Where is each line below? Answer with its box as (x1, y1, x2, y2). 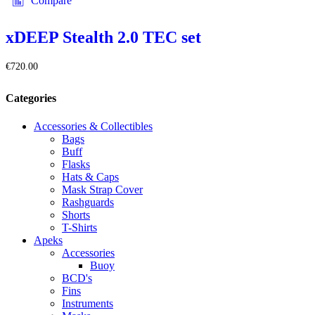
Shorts (62, 208, 90, 221)
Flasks (62, 157, 90, 170)
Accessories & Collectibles (34, 120, 153, 132)
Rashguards (62, 195, 114, 208)
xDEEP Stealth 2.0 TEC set (6, 28, 201, 47)
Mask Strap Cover (62, 183, 143, 195)
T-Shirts (62, 221, 97, 233)
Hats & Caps (62, 170, 119, 183)
